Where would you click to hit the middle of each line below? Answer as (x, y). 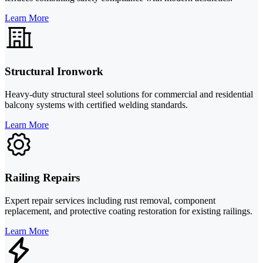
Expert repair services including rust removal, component (110, 201)
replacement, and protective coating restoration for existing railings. (129, 211)
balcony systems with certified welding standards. (96, 104)
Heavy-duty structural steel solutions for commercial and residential (129, 94)
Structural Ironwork (54, 71)
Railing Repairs (42, 178)
